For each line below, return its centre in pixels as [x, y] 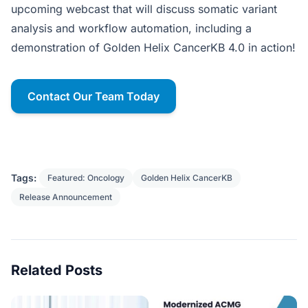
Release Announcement [66, 197]
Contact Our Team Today [93, 97]
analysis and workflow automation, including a [131, 29]
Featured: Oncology [86, 178]
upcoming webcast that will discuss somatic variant [144, 9]
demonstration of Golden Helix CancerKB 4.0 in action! [153, 48]
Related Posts [57, 271]
